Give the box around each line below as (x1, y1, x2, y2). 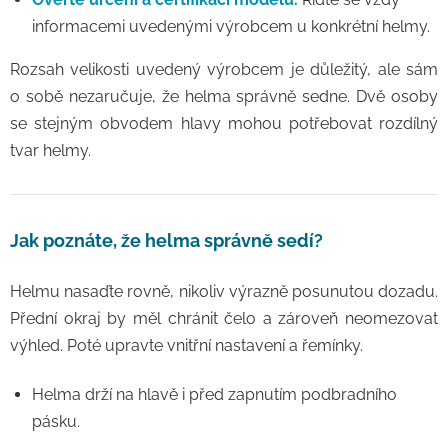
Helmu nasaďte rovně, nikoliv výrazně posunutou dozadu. (10, 282, 438, 301)
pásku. (32, 412, 80, 431)
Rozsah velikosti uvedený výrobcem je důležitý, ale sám (10, 60, 438, 79)
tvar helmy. (10, 141, 91, 160)
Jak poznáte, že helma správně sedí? (10, 230, 323, 251)
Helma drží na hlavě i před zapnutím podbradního (32, 385, 397, 404)
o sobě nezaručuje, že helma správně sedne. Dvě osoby (10, 87, 438, 106)
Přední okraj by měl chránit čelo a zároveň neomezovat (10, 309, 438, 328)
